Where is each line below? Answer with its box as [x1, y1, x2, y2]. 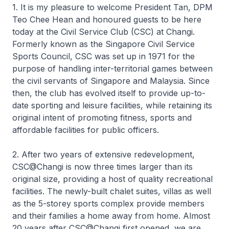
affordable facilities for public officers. [12, 125, 159, 135]
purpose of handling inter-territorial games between [12, 63, 213, 74]
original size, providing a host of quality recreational [12, 174, 213, 184]
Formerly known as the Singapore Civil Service [12, 39, 195, 49]
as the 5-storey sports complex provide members [12, 198, 204, 209]
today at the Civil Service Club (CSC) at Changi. [12, 27, 195, 37]
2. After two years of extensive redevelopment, [12, 149, 195, 159]
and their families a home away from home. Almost [12, 211, 210, 221]
